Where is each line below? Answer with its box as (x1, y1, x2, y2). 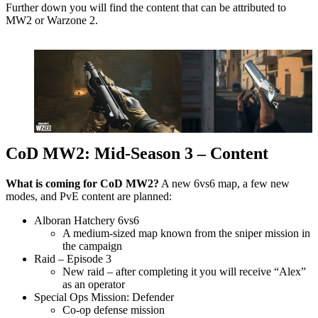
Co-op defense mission (62, 303, 165, 316)
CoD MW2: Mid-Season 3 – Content (6, 143, 268, 163)
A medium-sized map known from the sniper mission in (62, 226, 310, 239)
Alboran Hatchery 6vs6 (34, 214, 139, 226)
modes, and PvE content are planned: (6, 190, 172, 202)
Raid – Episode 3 (34, 252, 111, 265)
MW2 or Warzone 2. (6, 13, 98, 26)
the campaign (62, 239, 122, 252)
